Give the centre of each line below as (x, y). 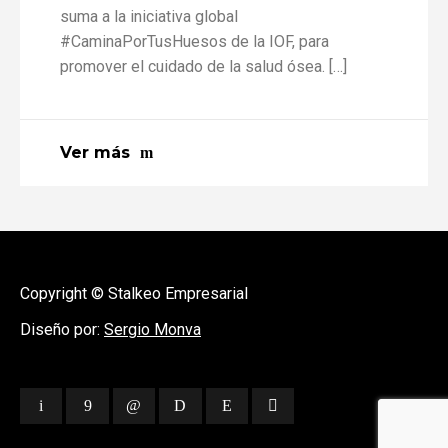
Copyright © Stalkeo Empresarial (134, 294)
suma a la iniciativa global (149, 16)
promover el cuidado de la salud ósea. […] (203, 66)
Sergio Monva (152, 330)
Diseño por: (62, 330)
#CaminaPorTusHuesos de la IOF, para (194, 41)
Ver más (95, 153)
